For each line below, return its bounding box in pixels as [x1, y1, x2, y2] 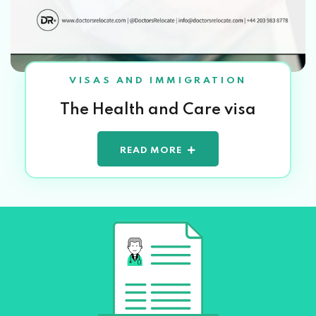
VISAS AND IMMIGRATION [69, 75, 247, 85]
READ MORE [119, 145, 183, 155]
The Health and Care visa [60, 102, 256, 118]
